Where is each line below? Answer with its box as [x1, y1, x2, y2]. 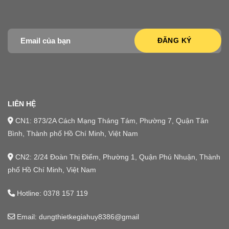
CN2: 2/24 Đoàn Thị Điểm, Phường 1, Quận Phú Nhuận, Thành [13, 153, 220, 162]
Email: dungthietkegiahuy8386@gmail [15, 212, 139, 221]
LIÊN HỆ [8, 100, 36, 108]
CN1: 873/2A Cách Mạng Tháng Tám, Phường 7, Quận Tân [13, 117, 209, 125]
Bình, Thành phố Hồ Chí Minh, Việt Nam [8, 129, 138, 138]
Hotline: [15, 189, 43, 197]
